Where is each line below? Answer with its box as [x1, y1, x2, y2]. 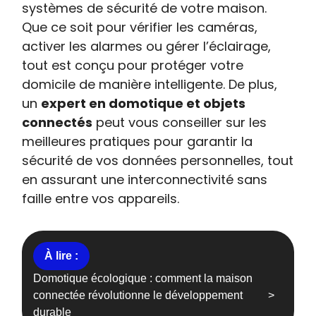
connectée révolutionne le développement [33, 289, 243, 301]
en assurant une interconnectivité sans [22, 171, 268, 188]
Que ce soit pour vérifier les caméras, [22, 18, 258, 36]
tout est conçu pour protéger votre [22, 56, 244, 74]
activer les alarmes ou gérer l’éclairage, [22, 37, 272, 55]
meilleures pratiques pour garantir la [22, 133, 253, 150]
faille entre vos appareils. [22, 190, 180, 207]
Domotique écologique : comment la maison [33, 272, 253, 284]
